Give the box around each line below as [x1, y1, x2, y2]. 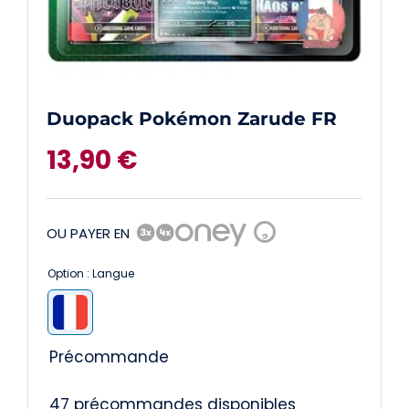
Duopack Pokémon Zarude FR [46, 108, 337, 131]
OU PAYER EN [46, 223, 130, 243]
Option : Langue [47, 266, 134, 282]
